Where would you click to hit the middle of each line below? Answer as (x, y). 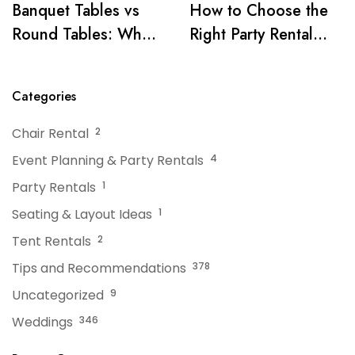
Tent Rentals (52, 242)
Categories (44, 97)
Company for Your (254, 59)
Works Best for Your (82, 59)
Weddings (42, 323)
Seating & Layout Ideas (82, 215)
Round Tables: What (83, 35)
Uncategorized (58, 296)
